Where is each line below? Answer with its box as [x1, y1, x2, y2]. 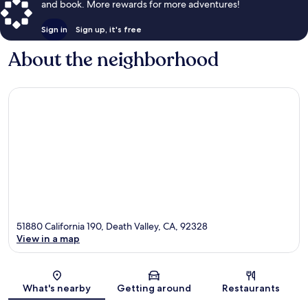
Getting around [116, 282, 191, 295]
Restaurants [222, 282, 280, 295]
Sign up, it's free [76, 23, 142, 34]
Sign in [41, 23, 67, 34]
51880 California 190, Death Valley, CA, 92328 [16, 220, 208, 233]
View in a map [16, 232, 80, 245]
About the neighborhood [8, 46, 219, 73]
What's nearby [23, 282, 91, 295]
